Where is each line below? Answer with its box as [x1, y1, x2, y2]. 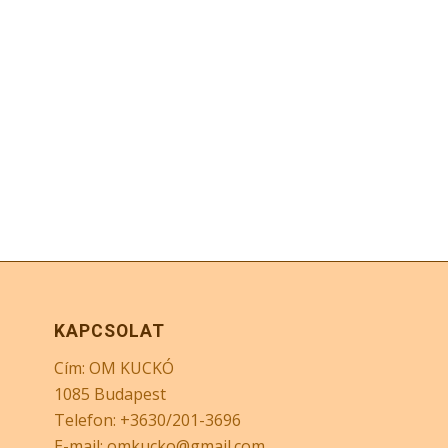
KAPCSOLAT [53, 321, 165, 342]
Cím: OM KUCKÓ [53, 356, 174, 379]
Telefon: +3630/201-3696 [53, 408, 241, 431]
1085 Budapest [53, 382, 166, 405]
